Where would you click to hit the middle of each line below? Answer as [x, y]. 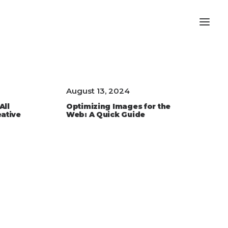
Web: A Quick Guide [106, 115]
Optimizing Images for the [119, 106]
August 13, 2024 [98, 91]
